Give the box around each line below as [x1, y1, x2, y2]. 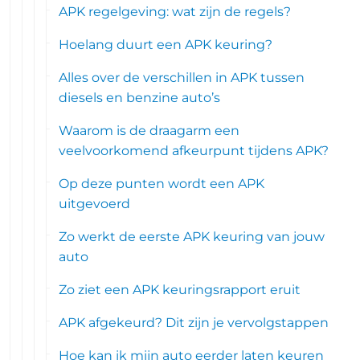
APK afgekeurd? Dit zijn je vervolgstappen [59, 315, 329, 330]
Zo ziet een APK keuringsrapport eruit [59, 282, 301, 297]
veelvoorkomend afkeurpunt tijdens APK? [59, 143, 329, 158]
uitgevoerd [59, 196, 131, 211]
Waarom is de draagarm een [59, 123, 240, 138]
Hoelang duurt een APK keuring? [59, 37, 273, 52]
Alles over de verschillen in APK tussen [59, 70, 305, 85]
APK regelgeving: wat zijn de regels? [59, 4, 292, 19]
